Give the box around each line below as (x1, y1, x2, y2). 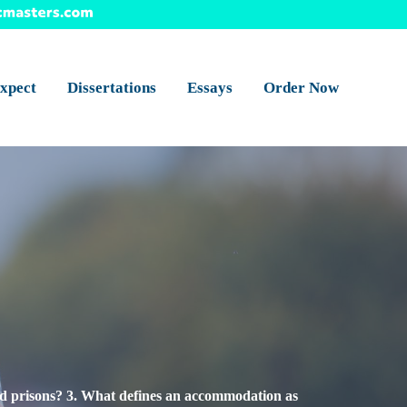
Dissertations (67, 79, 156, 96)
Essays (187, 79, 233, 96)
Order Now (263, 79, 339, 96)
